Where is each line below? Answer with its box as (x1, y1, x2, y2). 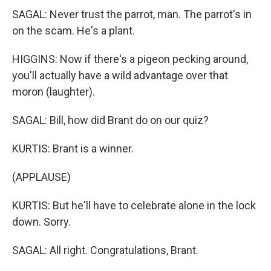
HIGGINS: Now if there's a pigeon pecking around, (12, 52, 248, 65)
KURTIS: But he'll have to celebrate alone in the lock (12, 198, 256, 212)
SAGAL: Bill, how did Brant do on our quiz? (12, 113, 209, 126)
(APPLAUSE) (12, 170, 71, 183)
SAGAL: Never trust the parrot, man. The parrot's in (12, 7, 252, 21)
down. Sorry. (12, 215, 71, 228)
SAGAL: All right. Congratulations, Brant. (12, 243, 198, 256)
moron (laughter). (12, 85, 95, 98)
